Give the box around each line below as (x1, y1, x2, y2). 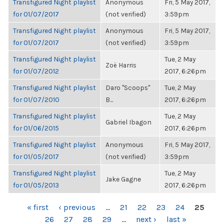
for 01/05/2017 (13, 152, 59, 160)
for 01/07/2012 (13, 67, 59, 75)
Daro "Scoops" (105, 83, 150, 91)
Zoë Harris (105, 61, 136, 69)
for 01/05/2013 (13, 181, 59, 189)
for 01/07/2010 (13, 95, 59, 103)
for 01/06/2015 (13, 124, 59, 132)
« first (27, 202, 48, 212)
